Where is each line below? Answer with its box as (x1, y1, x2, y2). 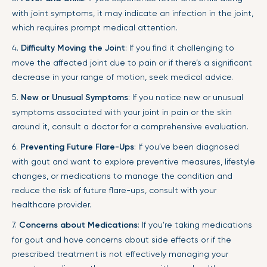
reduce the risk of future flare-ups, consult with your (12, 185, 216, 195)
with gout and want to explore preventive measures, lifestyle (12, 156, 255, 166)
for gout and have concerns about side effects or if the (12, 234, 231, 244)
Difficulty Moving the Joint (21, 42, 125, 53)
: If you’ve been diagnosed (134, 141, 239, 151)
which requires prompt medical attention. (12, 22, 178, 32)
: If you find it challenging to (125, 42, 234, 52)
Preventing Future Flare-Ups (20, 141, 134, 152)
